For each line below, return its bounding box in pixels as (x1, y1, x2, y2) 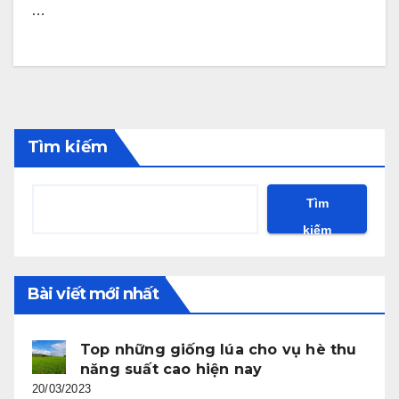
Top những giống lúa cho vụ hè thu (80, 341, 357, 359)
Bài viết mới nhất (28, 284, 159, 305)
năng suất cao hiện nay (80, 361, 263, 379)
